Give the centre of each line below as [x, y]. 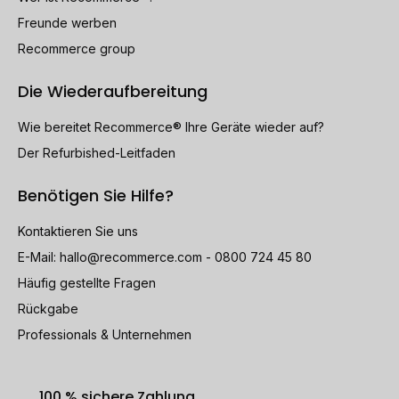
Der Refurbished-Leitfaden [97, 152]
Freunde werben [67, 22]
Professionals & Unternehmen [105, 334]
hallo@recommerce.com [131, 256]
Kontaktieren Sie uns [78, 231]
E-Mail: [39, 256]
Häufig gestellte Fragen [87, 282]
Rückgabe [48, 308]
